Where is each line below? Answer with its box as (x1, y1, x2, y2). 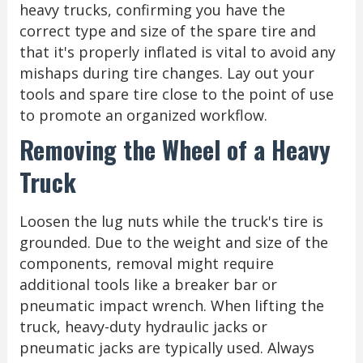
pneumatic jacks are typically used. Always (19, 337, 314, 357)
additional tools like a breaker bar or (19, 274, 277, 294)
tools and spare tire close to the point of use (19, 83, 334, 104)
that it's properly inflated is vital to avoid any (19, 41, 335, 62)
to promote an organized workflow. (19, 105, 267, 125)
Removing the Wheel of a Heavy (19, 130, 331, 168)
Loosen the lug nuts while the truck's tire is (19, 211, 323, 231)
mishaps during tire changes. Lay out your (19, 62, 314, 83)
